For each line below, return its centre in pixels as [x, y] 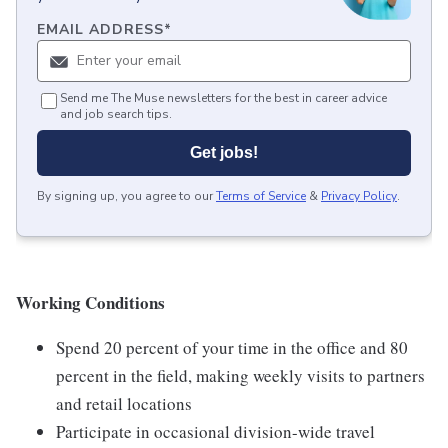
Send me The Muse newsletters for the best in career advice [223, 98]
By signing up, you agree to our [125, 196]
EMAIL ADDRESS [100, 30]
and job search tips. [116, 114]
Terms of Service [261, 196]
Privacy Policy [359, 196]
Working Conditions [90, 303]
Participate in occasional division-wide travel [215, 432]
